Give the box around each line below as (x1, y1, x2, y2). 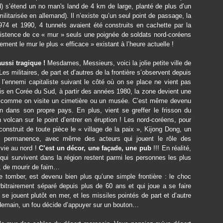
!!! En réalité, (151, 144, 192, 152)
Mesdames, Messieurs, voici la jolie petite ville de (47, 59, 191, 67)
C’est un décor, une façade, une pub (39, 144, 151, 152)
